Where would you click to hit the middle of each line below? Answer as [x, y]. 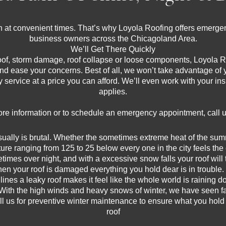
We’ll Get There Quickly [113, 49]
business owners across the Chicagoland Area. [113, 39]
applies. [113, 92]
